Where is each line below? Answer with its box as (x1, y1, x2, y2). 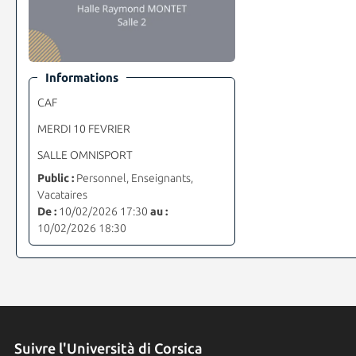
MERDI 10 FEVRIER (37, 122, 130, 135)
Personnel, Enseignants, (73, 171, 193, 184)
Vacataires (37, 188, 87, 201)
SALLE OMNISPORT (37, 148, 133, 161)
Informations (44, 70, 118, 84)
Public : (37, 171, 74, 184)
